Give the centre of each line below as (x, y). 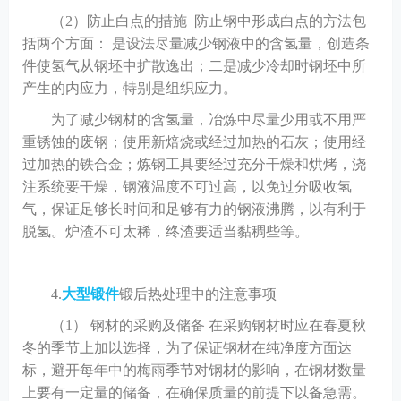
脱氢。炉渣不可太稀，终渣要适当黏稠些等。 (165, 231)
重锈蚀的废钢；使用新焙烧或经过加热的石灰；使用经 (194, 142)
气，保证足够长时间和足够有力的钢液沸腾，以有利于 (194, 209)
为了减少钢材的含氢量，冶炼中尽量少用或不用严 (208, 119)
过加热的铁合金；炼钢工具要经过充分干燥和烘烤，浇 (194, 164)
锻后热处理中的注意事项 (197, 294)
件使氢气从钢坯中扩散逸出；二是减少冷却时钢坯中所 (194, 66)
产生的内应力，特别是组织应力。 (129, 88)
